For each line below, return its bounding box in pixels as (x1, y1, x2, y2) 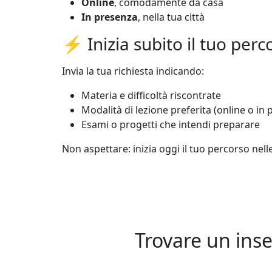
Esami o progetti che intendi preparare (81, 118, 260, 132)
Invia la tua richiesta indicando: (62, 64, 204, 78)
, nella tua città (138, 10, 205, 24)
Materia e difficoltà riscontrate (81, 89, 221, 103)
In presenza (81, 10, 138, 24)
